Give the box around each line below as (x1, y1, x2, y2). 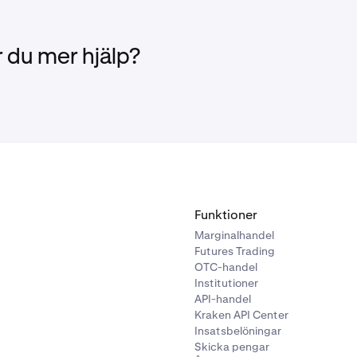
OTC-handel (194, 260, 257, 275)
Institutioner (194, 276, 258, 291)
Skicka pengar (194, 339, 269, 355)
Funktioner (194, 206, 257, 224)
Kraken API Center (194, 308, 288, 323)
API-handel (194, 292, 251, 307)
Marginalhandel (194, 228, 274, 243)
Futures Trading (194, 244, 275, 259)
